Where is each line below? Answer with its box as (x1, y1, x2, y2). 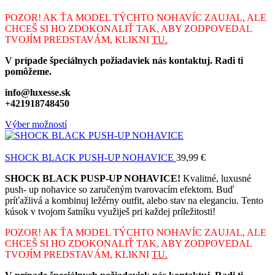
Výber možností (5, 118, 67, 130)
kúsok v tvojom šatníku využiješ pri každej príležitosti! (5, 206, 218, 217)
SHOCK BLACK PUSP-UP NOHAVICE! (5, 172, 180, 184)
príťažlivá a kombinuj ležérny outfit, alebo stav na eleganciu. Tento (5, 195, 263, 206)
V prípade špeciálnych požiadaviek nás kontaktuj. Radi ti (5, 55, 243, 66)
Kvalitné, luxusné (180, 172, 251, 184)
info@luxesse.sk (5, 87, 71, 98)
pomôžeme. (5, 66, 52, 77)
